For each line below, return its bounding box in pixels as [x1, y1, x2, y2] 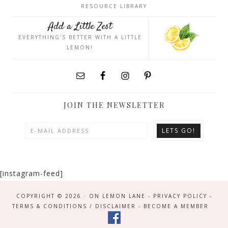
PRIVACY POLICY [153, 192, 207, 199]
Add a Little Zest [48, 19, 112, 34]
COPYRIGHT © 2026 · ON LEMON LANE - [16, 192, 153, 199]
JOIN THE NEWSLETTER [63, 100, 165, 110]
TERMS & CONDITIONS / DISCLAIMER [12, 202, 136, 210]
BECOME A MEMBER [143, 202, 209, 210]
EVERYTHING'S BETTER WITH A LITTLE [18, 33, 142, 41]
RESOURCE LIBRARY [81, 2, 147, 10]
